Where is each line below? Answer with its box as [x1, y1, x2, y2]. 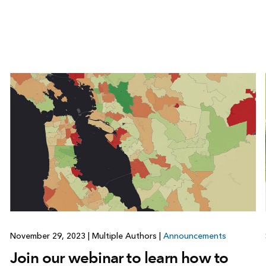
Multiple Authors [89, 231, 159, 242]
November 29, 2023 [9, 231, 88, 242]
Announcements [163, 231, 226, 242]
